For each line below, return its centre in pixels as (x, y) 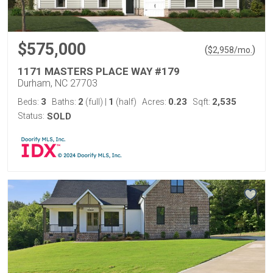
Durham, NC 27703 (58, 83)
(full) (94, 101)
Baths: (65, 101)
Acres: (155, 101)
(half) (125, 101)
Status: (31, 115)
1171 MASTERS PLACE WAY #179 (99, 71)
